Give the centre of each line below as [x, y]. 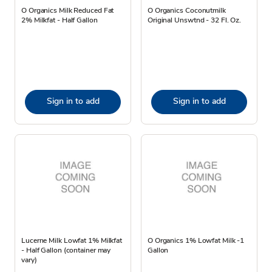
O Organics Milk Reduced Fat [68, 10]
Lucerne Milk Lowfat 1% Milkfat [72, 240]
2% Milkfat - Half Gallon [59, 20]
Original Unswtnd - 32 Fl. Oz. [195, 20]
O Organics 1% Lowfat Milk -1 [196, 240]
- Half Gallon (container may [66, 250]
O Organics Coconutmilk [187, 10]
